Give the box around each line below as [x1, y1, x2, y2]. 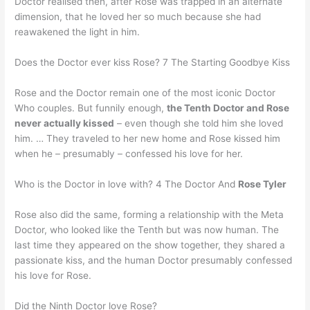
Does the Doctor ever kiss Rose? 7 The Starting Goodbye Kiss [15, 57, 291, 69]
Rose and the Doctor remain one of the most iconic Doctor [15, 86, 276, 98]
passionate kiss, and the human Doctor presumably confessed [15, 254, 293, 266]
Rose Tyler [238, 178, 287, 190]
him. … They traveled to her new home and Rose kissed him [15, 132, 281, 144]
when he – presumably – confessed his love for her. [15, 147, 244, 159]
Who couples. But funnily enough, [15, 102, 167, 113]
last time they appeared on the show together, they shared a [15, 239, 286, 250]
